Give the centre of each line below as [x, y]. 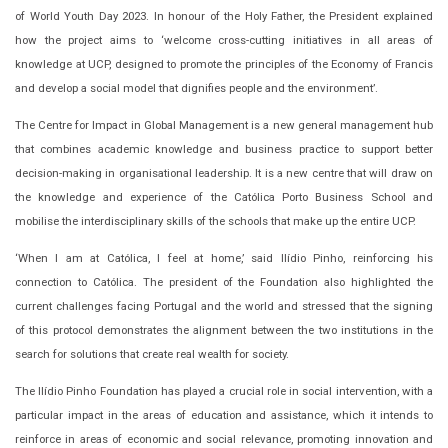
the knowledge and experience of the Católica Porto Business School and [224, 197]
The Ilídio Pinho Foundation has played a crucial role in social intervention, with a [224, 391]
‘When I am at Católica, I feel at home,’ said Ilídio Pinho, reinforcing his [224, 258]
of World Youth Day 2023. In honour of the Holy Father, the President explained [224, 16]
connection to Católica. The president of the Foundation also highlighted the [224, 282]
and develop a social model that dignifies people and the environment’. [196, 88]
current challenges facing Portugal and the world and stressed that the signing [224, 306]
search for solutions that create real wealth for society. [152, 354]
